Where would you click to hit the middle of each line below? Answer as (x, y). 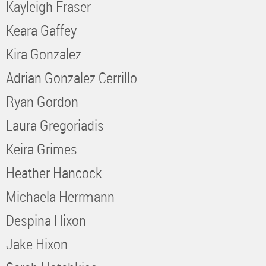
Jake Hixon (37, 243)
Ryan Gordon (42, 101)
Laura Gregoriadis (55, 125)
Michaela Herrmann (60, 196)
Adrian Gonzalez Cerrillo (72, 77)
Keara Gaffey (41, 30)
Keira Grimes (42, 148)
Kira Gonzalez (44, 53)
